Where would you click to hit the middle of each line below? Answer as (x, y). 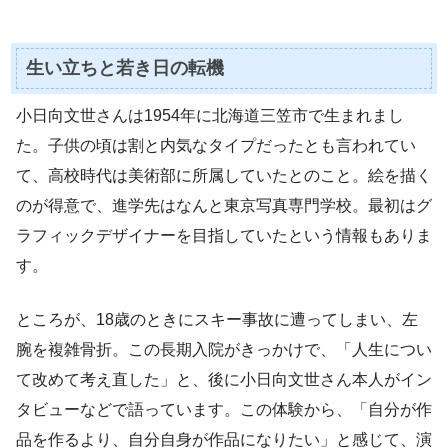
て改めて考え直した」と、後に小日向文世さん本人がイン (224, 380)
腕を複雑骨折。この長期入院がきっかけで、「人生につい (224, 350)
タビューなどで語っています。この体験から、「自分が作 (224, 410)
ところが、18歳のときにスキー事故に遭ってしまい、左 (217, 320)
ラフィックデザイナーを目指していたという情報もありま (224, 236)
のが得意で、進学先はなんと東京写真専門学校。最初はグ (224, 206)
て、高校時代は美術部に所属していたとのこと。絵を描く (224, 176)
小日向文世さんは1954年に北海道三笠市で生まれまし (210, 116)
